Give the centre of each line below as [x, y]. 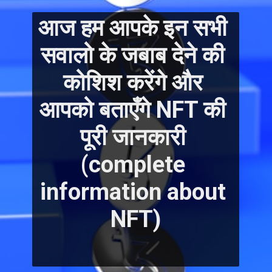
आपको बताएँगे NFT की [133, 110]
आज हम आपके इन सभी [133, 28]
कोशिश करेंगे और [133, 83]
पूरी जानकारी [133, 138]
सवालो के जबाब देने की [133, 56]
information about [133, 192]
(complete [133, 165]
